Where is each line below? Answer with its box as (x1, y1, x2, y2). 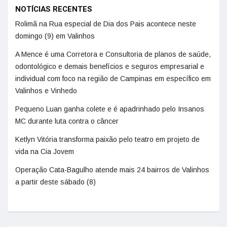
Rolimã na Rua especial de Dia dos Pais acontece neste (15, 20, 196, 28)
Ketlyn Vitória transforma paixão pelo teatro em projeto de (15, 135, 200, 143)
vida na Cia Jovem (15, 147, 74, 156)
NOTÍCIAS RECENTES (15, 4, 92, 15)
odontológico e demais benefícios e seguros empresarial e (15, 62, 204, 70)
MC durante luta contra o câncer (15, 117, 119, 125)
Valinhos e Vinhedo (15, 87, 77, 95)
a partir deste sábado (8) (15, 178, 96, 186)
